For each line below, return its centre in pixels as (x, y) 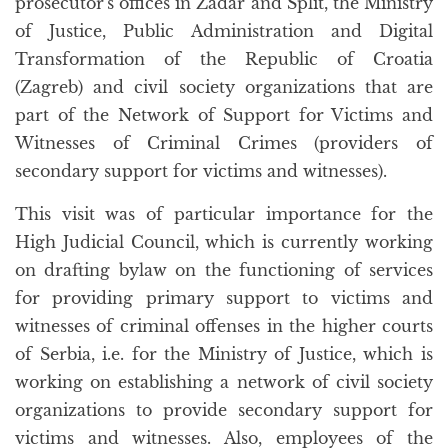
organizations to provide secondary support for (224, 410)
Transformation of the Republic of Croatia (224, 59)
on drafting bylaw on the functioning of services (224, 270)
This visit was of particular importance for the (224, 214)
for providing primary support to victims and (224, 298)
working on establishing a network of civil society (224, 382)
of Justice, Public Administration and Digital (224, 31)
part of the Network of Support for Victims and (224, 115)
